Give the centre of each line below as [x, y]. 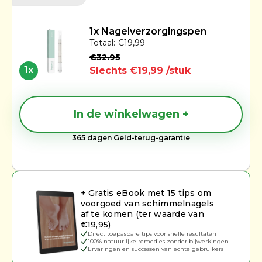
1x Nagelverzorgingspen [148, 32]
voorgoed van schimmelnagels [147, 203]
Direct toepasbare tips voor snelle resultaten [152, 233]
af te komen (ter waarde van [142, 214]
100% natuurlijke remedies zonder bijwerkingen [158, 241]
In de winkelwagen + [131, 114]
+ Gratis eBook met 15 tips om [146, 193]
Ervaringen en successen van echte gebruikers [155, 249]
